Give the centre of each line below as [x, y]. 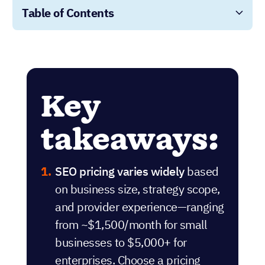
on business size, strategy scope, [138, 189]
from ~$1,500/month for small [131, 225]
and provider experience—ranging [140, 207]
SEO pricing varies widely [120, 172]
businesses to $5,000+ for [121, 243]
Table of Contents [68, 13]
